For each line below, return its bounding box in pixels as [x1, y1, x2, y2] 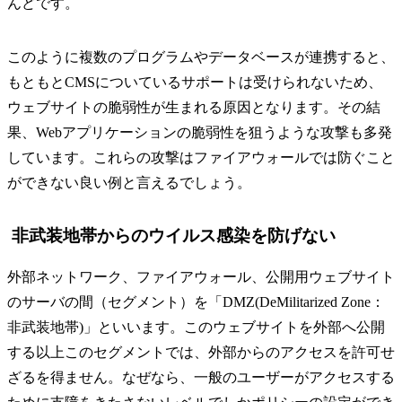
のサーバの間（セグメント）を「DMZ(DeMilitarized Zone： [7, 293, 385, 310]
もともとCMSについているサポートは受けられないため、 [7, 74, 382, 90]
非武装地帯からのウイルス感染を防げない [12, 225, 336, 245]
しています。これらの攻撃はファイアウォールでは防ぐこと [7, 149, 395, 165]
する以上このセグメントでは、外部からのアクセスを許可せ [7, 344, 395, 360]
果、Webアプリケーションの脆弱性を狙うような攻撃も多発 [7, 124, 392, 140]
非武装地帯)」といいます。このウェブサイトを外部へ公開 [7, 319, 385, 335]
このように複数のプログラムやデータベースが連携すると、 [7, 48, 395, 65]
